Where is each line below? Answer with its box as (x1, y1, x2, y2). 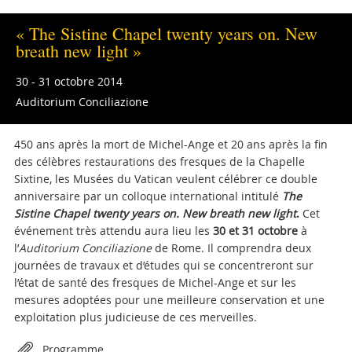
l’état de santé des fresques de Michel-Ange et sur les (13, 275, 296, 290)
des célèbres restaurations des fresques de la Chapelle (13, 154, 305, 169)
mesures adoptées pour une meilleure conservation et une (13, 292, 324, 307)
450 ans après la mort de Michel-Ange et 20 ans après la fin (13, 137, 328, 152)
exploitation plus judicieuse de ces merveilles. (13, 310, 257, 324)
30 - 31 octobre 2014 (16, 74, 123, 89)
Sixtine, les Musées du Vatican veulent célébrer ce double (13, 171, 317, 186)
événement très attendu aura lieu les (13, 223, 213, 238)
